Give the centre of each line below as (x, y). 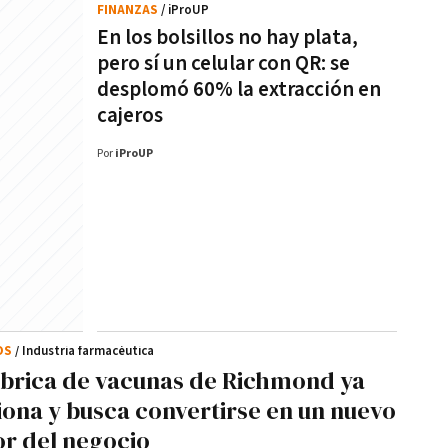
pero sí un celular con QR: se (223, 63)
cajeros (130, 115)
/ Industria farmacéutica (84, 351)
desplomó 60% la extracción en (239, 89)
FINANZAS (129, 10)
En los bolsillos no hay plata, (227, 37)
